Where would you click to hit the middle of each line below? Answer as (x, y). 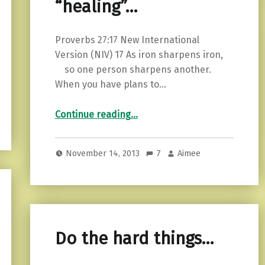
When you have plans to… (110, 85)
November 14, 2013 (104, 153)
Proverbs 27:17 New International (127, 40)
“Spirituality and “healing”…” (154, 108)
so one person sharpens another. (133, 70)
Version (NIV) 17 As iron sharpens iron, (139, 55)
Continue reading (93, 114)
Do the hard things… (134, 239)
